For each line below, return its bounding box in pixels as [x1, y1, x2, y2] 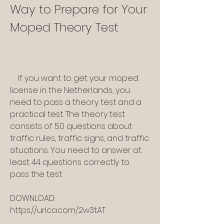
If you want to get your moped [10, 72, 18, 84]
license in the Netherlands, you [10, 84, 130, 96]
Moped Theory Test [10, 19, 118, 36]
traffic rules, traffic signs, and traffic [10, 132, 149, 144]
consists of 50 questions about [10, 120, 132, 132]
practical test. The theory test [10, 108, 125, 120]
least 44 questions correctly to [10, 156, 129, 168]
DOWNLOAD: [10, 192, 55, 204]
